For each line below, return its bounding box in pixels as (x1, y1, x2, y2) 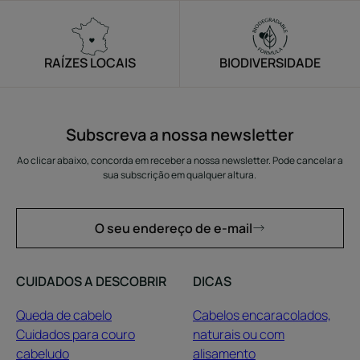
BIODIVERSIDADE (219, 54, 321, 72)
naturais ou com (192, 325, 284, 344)
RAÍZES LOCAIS (43, 54, 136, 72)
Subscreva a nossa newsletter (65, 124, 294, 146)
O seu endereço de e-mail (94, 219, 252, 238)
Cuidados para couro (16, 325, 135, 344)
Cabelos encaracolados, (192, 306, 331, 325)
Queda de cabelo (16, 306, 112, 325)
